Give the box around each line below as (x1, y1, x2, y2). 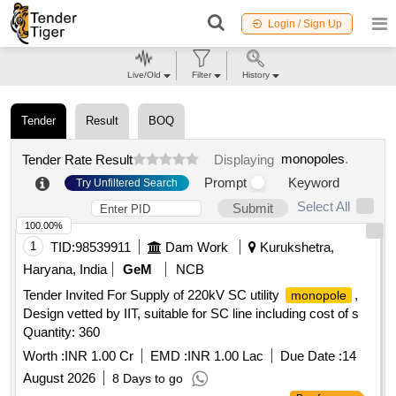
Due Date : (280, 348, 342, 364)
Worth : (23, 348, 65, 364)
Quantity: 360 (23, 324, 100, 340)
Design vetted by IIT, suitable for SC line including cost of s (23, 306, 359, 322)
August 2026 (23, 370, 95, 386)
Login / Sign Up (268, 17, 342, 30)
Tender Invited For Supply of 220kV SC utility (23, 287, 283, 303)
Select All (297, 199, 350, 215)
